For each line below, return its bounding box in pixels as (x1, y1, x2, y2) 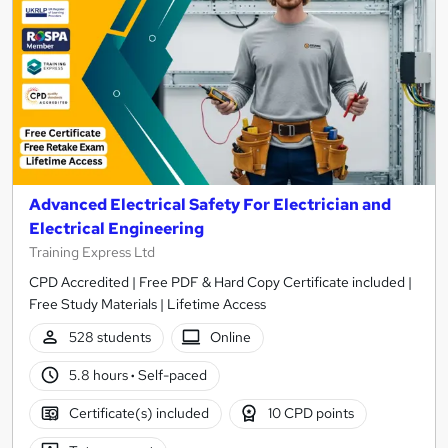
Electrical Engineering (29, 217, 204, 239)
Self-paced (134, 366, 207, 385)
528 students (68, 328, 151, 347)
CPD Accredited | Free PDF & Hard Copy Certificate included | (29, 272, 412, 291)
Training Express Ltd (29, 242, 155, 261)
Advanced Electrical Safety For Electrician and (29, 193, 391, 215)
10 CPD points (268, 404, 355, 423)
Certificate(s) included (68, 404, 209, 423)
